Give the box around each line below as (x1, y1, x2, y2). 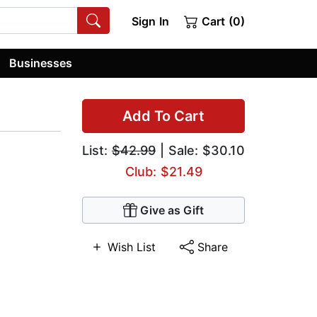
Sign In (131, 14, 169, 28)
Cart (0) (198, 14, 245, 28)
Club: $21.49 (125, 164, 202, 180)
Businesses (9, 55, 73, 70)
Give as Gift (140, 203, 204, 218)
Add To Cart (122, 108, 204, 125)
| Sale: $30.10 (156, 143, 245, 158)
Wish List (108, 240, 156, 255)
